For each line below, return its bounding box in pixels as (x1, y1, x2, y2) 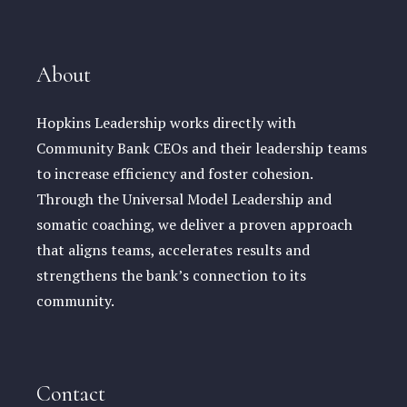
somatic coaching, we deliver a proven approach (36, 213, 352, 234)
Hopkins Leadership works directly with (36, 112, 296, 133)
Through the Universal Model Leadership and (36, 188, 332, 209)
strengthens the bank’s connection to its (36, 264, 306, 285)
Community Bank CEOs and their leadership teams (36, 137, 367, 158)
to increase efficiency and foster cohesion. (36, 163, 313, 184)
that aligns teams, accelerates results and (36, 239, 310, 260)
